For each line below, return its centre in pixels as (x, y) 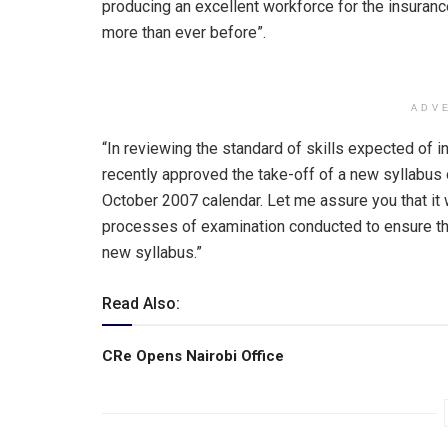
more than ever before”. (184, 32)
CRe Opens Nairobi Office (193, 355)
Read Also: (141, 303)
